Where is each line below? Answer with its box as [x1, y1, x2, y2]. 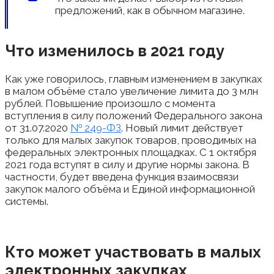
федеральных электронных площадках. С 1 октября [5, 146, 256, 159]
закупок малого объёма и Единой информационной [5, 183, 255, 196]
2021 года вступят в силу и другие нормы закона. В [5, 158, 250, 171]
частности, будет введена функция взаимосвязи [5, 171, 239, 183]
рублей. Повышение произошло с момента [5, 97, 215, 110]
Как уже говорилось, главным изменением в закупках [5, 73, 262, 86]
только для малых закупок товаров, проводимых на [5, 134, 256, 147]
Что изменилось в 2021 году [5, 42, 224, 60]
